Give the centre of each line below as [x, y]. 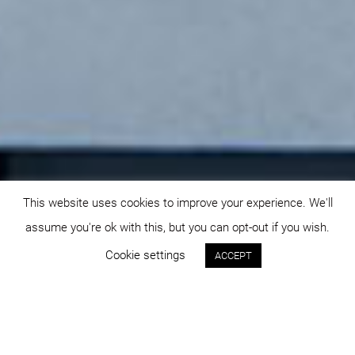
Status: [95, 334]
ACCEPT [233, 256]
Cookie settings [145, 255]
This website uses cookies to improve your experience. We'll [177, 202]
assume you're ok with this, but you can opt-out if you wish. [177, 227]
